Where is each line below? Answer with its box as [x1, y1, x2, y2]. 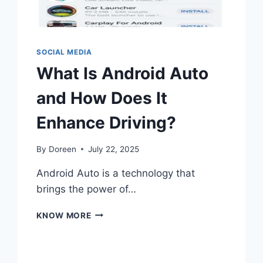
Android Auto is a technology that [36, 167, 195, 179]
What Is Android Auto [36, 63, 209, 83]
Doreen [48, 144, 76, 154]
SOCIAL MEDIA [36, 47, 92, 56]
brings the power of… [36, 183, 137, 195]
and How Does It [36, 87, 168, 108]
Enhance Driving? [36, 112, 177, 133]
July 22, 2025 [87, 144, 139, 154]
